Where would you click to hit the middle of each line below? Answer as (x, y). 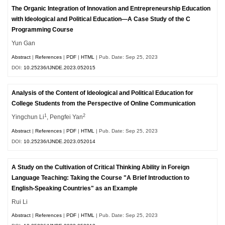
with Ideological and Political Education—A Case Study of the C (101, 19)
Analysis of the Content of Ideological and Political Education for (103, 93)
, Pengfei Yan (65, 117)
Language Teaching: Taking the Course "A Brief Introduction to (101, 178)
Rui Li (20, 202)
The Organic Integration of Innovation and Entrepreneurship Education (111, 9)
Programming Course (43, 30)
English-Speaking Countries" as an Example (75, 188)
